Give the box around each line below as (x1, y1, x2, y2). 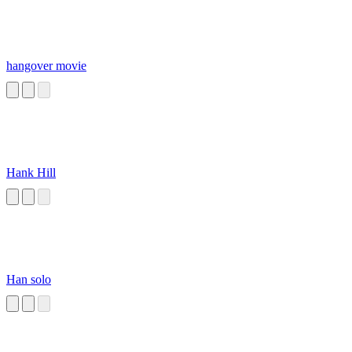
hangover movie (6, 59, 86, 73)
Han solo (6, 273, 51, 287)
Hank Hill (6, 166, 56, 180)
